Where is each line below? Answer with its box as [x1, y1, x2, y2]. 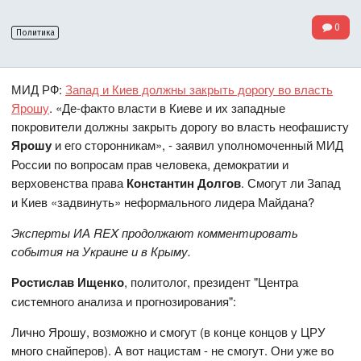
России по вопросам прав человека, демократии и [11, 155, 289, 172]
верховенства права [11, 173, 127, 191]
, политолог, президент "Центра [124, 272, 299, 290]
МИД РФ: [11, 80, 66, 98]
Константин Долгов [127, 173, 242, 192]
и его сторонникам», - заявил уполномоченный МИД [52, 135, 344, 153]
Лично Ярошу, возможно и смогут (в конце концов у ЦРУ [11, 322, 326, 340]
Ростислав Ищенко [11, 272, 125, 291]
